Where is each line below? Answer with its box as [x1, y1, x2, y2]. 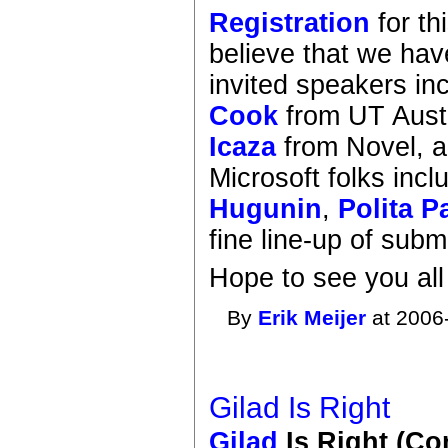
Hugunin [209, 193, 323, 224]
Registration [209, 7, 371, 38]
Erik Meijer [258, 306, 367, 331]
